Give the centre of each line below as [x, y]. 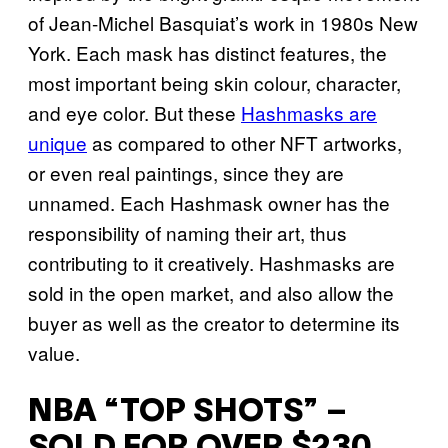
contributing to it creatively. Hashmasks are [211, 263]
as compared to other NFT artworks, [244, 143]
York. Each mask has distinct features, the [207, 53]
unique [57, 143]
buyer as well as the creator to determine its [214, 323]
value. [54, 353]
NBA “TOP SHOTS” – [188, 412]
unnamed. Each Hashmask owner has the [209, 203]
